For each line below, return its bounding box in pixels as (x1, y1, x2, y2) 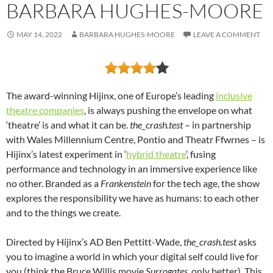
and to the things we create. (6, 207, 121, 219)
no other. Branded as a (6, 177, 101, 190)
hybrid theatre (126, 148, 186, 160)
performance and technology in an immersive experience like (6, 163, 257, 175)
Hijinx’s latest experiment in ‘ (6, 148, 126, 160)
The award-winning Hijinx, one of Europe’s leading (6, 90, 216, 102)
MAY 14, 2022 (16, 30, 62, 40)
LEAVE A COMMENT (193, 30, 260, 40)
